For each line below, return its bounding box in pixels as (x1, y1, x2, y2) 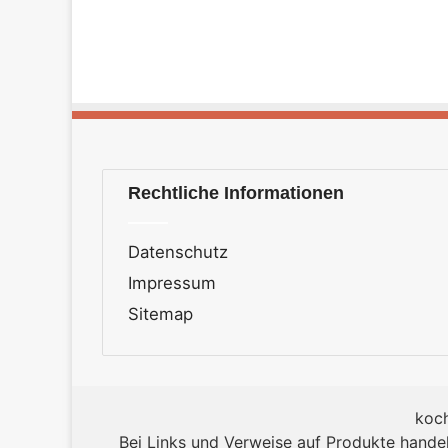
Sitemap (128, 303, 193, 324)
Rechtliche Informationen (128, 182, 344, 203)
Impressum (128, 272, 216, 293)
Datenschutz (128, 241, 228, 262)
